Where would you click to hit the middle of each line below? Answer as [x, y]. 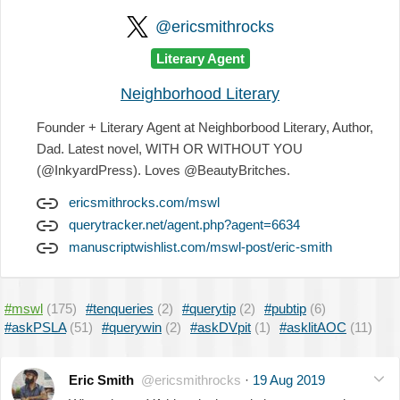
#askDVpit [221, 327]
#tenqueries [120, 308]
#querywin [132, 327]
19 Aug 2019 [289, 379]
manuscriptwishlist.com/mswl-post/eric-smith [200, 246]
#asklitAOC [313, 327]
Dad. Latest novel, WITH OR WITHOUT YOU [170, 148]
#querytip [209, 308]
